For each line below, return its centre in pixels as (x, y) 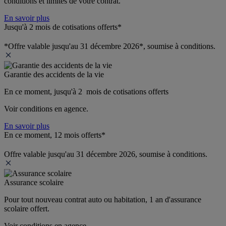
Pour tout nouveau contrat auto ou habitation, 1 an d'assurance (103, 199)
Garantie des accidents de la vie (54, 74)
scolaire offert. (27, 208)
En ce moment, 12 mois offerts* (55, 135)
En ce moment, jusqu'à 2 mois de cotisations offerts (86, 91)
